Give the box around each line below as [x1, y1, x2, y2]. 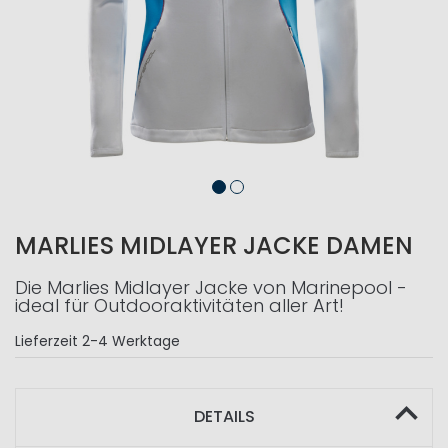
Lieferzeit [15, 331, 78, 351]
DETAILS [193, 405, 255, 428]
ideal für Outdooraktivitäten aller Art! [15, 293, 344, 318]
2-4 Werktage [82, 331, 180, 351]
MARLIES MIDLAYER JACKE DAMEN [15, 229, 413, 262]
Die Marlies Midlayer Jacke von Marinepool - [15, 275, 407, 300]
